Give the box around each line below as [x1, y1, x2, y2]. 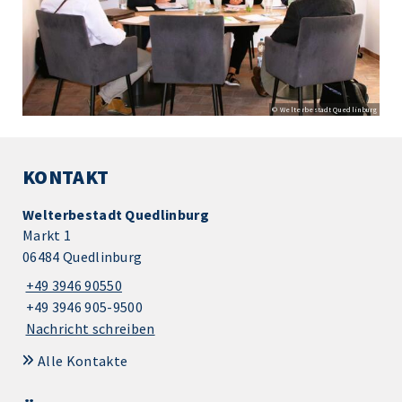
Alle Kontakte [38, 351, 128, 370]
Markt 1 [22, 225, 72, 244]
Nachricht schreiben [25, 319, 155, 337]
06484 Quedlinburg [22, 247, 143, 266]
